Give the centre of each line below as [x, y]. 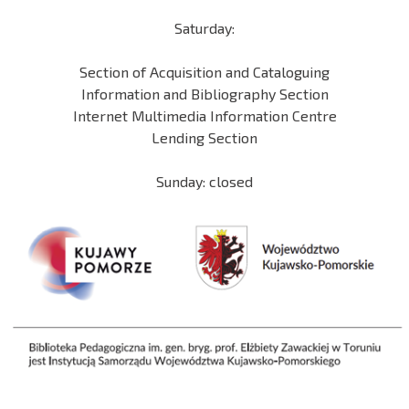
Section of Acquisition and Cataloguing [204, 72]
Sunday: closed [204, 181]
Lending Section [204, 137]
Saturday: [204, 28]
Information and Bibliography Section [204, 94]
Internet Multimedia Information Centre [204, 115]
